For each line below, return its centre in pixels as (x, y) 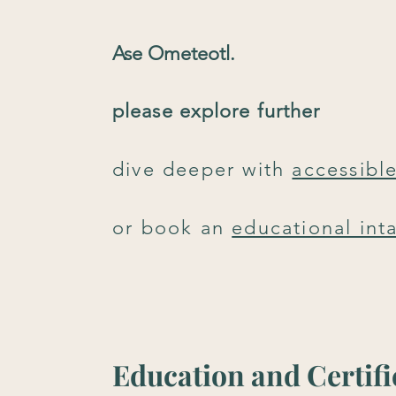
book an (187, 228)
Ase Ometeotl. (174, 54)
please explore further (217, 111)
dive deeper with (202, 170)
